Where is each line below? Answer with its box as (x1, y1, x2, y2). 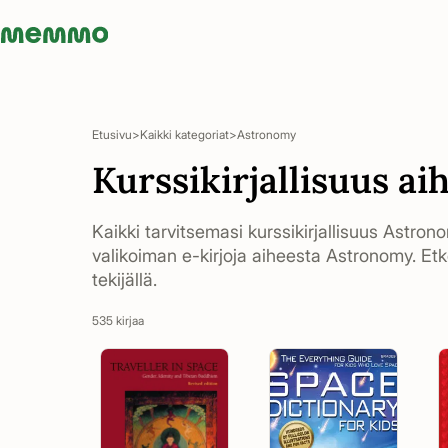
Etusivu (92, 127, 132, 142)
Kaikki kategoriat (140, 127, 229, 142)
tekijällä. (92, 269, 157, 290)
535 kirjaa (92, 313, 144, 328)
